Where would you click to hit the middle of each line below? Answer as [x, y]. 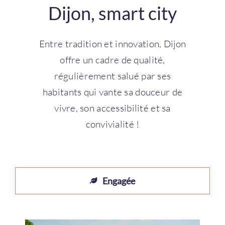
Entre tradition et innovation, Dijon [113, 43]
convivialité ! [113, 124]
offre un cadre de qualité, [113, 60]
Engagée [119, 181]
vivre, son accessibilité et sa [113, 108]
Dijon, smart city [113, 13]
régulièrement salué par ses [113, 76]
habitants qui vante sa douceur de [113, 92]
